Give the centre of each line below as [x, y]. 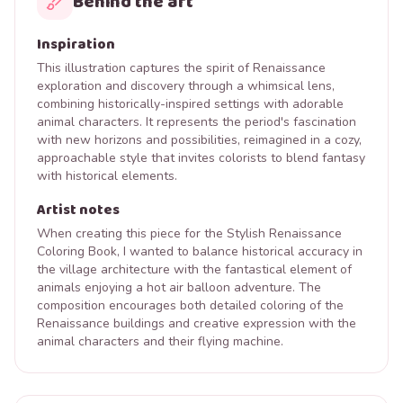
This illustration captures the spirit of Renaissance [181, 68]
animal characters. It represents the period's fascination [197, 122]
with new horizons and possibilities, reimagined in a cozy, [199, 140]
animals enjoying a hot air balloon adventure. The [179, 287]
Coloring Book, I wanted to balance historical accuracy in [200, 251]
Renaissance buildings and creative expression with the [197, 323]
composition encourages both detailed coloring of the [190, 305]
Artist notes [78, 210]
